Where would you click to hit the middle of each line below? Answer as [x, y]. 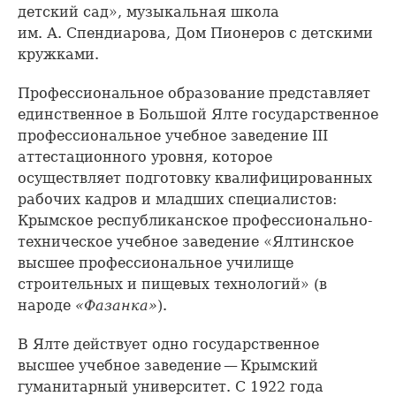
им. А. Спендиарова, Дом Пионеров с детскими [195, 34]
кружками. [58, 55]
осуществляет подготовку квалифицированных [195, 179]
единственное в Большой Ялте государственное [198, 115]
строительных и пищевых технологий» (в [172, 285]
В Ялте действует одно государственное [168, 345]
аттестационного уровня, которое [145, 157]
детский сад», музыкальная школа [148, 12]
